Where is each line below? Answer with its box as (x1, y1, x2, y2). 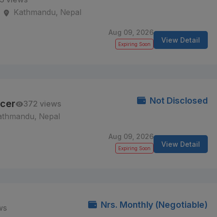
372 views (23, 99, 62, 108)
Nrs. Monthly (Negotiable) (98, 200, 208, 210)
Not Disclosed (147, 95, 208, 106)
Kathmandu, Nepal (14, 8, 82, 17)
